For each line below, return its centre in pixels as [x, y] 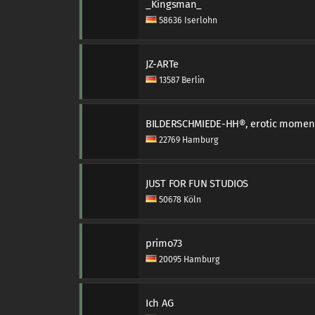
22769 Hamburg [187, 140]
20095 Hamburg [188, 259]
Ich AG [160, 303]
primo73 [164, 243]
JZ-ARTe [162, 64]
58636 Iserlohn [187, 20]
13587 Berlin [181, 80]
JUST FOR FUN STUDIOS [197, 184]
